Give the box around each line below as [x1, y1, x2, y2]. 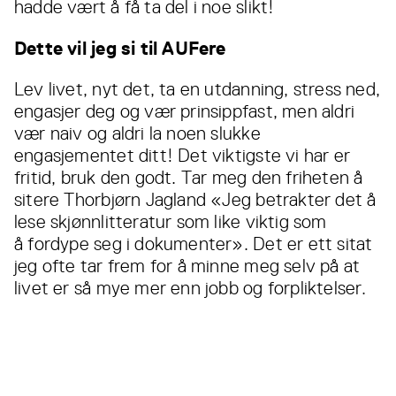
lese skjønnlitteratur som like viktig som [14, 211, 327, 233]
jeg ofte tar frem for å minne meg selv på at [14, 255, 361, 278]
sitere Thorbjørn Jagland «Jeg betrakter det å [14, 189, 377, 211]
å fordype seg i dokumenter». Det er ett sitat [14, 233, 373, 255]
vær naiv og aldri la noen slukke [14, 123, 261, 145]
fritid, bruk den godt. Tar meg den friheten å [14, 167, 363, 189]
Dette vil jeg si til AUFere [14, 37, 226, 60]
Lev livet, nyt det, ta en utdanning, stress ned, [14, 79, 381, 101]
